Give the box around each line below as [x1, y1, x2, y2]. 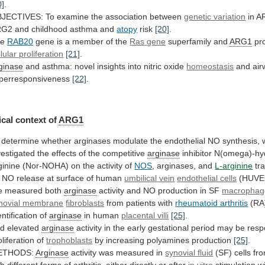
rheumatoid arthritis [175, 198, 248, 208]
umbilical [124, 173, 157, 183]
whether [41, 135, 72, 146]
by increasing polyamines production [92, 235, 234, 245]
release [17, 173, 45, 183]
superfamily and [166, 37, 230, 47]
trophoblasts [46, 235, 93, 245]
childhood [31, 24, 68, 34]
